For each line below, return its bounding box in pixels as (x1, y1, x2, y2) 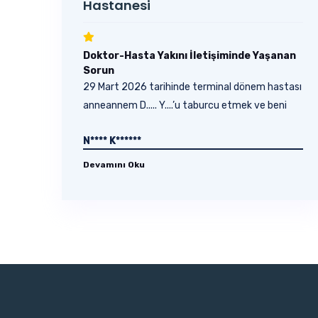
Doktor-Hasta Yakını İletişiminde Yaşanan (83, 50, 296, 62)
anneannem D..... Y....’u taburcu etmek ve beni (83, 99, 287, 111)
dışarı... (83, 118, 114, 130)
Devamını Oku (83, 160, 145, 170)
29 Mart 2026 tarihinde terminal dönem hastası (83, 81, 302, 93)
